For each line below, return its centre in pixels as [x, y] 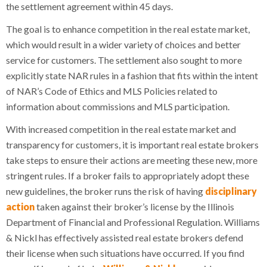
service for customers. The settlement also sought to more [124, 60]
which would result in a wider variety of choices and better [123, 44]
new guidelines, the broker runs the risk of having [105, 191]
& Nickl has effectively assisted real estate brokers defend [125, 237]
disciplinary [231, 191]
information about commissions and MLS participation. [118, 106]
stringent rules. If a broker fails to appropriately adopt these [128, 175]
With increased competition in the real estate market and [121, 129]
